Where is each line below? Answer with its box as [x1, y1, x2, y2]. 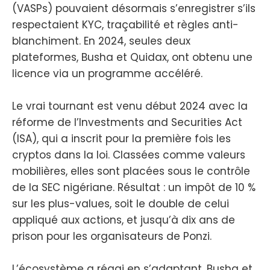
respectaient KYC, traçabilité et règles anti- [12, 17, 239, 32]
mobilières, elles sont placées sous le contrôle [12, 163, 250, 178]
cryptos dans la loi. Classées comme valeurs [12, 147, 245, 162]
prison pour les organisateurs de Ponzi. [12, 228, 212, 243]
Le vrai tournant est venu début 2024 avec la [12, 98, 248, 113]
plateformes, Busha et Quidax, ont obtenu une [12, 49, 253, 64]
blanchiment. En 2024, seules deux [12, 33, 190, 48]
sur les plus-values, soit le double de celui [12, 196, 229, 211]
